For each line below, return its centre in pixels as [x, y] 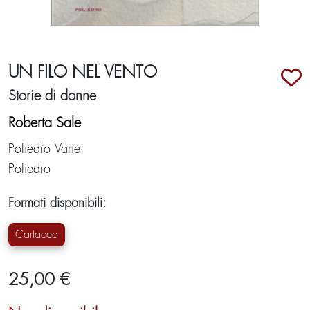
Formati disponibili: [57, 203]
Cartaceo [37, 235]
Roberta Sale [45, 123]
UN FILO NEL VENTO [83, 72]
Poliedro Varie [44, 149]
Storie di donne [52, 96]
